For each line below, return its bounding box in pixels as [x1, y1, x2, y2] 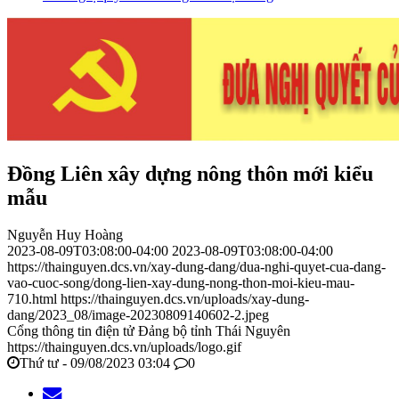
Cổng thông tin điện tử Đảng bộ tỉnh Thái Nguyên [7, 323, 290, 339]
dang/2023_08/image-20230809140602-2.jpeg [7, 307, 269, 323]
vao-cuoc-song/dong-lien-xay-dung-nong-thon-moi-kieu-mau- [7, 275, 354, 291]
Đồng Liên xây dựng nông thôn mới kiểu [7, 161, 373, 185]
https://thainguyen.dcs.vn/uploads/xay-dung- [61, 291, 309, 307]
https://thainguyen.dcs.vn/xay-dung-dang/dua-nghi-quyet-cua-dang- [7, 259, 386, 275]
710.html [7, 291, 57, 307]
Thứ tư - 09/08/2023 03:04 [20, 355, 170, 371]
